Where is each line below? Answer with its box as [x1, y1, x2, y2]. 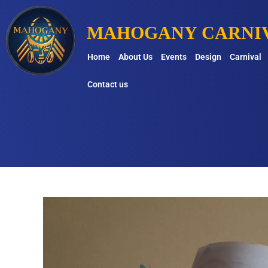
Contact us [87, 80, 128, 89]
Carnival [229, 52, 261, 62]
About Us [118, 52, 153, 62]
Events [160, 52, 187, 62]
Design [194, 52, 221, 62]
